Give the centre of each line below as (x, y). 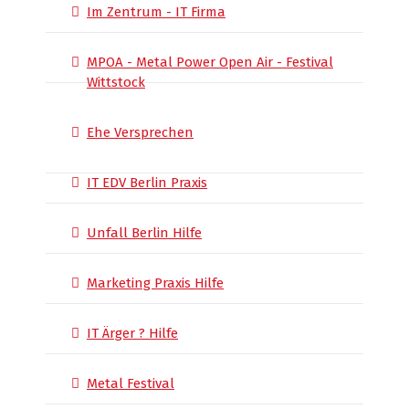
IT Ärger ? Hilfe (132, 333)
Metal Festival (131, 383)
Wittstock (116, 82)
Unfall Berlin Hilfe (144, 233)
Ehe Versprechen (140, 132)
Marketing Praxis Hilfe (155, 283)
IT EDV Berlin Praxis (147, 183)
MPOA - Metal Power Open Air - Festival (210, 62)
